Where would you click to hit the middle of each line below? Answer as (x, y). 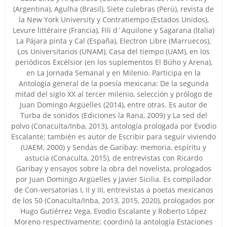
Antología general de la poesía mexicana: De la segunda (113, 83)
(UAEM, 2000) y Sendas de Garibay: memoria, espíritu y (113, 147)
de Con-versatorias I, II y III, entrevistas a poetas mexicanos (113, 190)
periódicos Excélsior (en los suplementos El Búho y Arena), (113, 62)
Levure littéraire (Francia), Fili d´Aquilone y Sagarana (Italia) (113, 30)
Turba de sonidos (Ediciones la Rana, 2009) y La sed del (113, 115)
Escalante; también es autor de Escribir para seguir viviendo (113, 136)
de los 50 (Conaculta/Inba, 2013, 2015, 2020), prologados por (113, 200)
